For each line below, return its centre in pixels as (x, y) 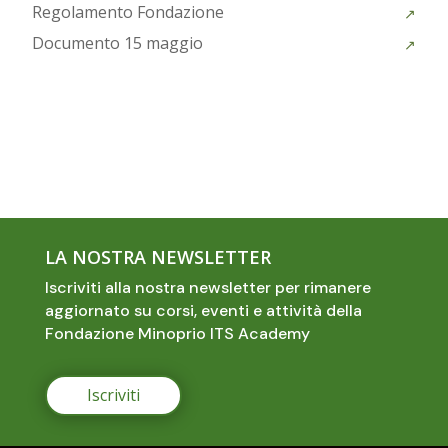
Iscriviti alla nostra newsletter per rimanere (207, 288)
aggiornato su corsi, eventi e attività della (203, 311)
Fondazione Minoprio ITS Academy (177, 334)
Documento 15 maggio (118, 43)
